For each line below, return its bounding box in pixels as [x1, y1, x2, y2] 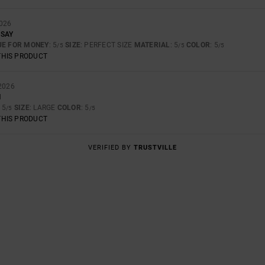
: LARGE [29, 103, 57, 112]
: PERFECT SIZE [80, 40, 134, 49]
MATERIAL [134, 40, 170, 49]
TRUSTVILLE [134, 143, 177, 151]
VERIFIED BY [88, 143, 134, 151]
